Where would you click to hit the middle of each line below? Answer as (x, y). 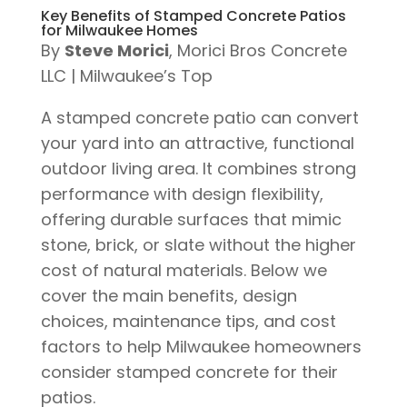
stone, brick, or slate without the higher (198, 245)
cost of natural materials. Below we (184, 271)
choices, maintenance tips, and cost (188, 322)
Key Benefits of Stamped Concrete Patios (193, 16)
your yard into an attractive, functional (197, 144)
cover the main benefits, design (169, 296)
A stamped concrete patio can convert (199, 118)
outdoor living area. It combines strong (198, 169)
